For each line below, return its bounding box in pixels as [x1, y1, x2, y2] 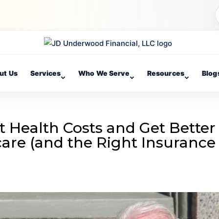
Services [30, 69, 61, 77]
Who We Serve [78, 69, 130, 77]
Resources [147, 69, 185, 77]
